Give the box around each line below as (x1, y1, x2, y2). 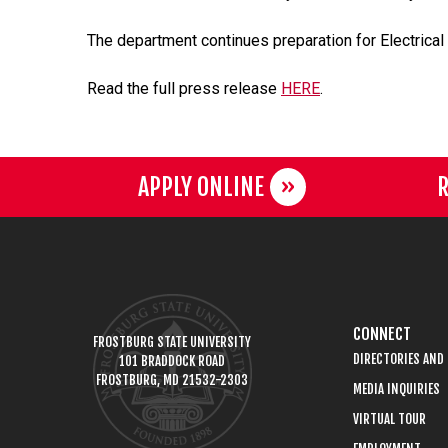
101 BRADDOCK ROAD (119, 352, 225, 369)
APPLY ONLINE (138, 172, 264, 202)
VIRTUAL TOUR (353, 410, 427, 427)
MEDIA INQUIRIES (353, 380, 441, 397)
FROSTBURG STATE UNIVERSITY (93, 333, 251, 350)
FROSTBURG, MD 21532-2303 (96, 371, 248, 388)
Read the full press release (87, 79, 281, 98)
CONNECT (353, 323, 412, 344)
